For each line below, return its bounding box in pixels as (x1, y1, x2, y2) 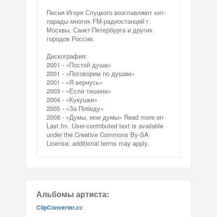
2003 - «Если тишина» (46, 86, 111, 95)
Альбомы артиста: (36, 188, 109, 200)
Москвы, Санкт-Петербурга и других (46, 25, 153, 34)
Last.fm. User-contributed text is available (46, 121, 163, 130)
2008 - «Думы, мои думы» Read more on (46, 112, 163, 122)
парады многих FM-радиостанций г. (46, 16, 151, 26)
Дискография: (46, 51, 87, 61)
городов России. (46, 34, 94, 43)
